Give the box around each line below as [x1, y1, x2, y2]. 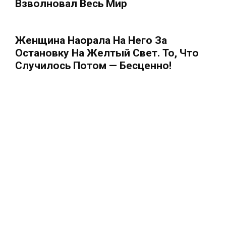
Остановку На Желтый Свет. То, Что [15, 46, 199, 59]
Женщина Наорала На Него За [15, 34, 167, 46]
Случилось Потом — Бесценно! [15, 59, 172, 72]
